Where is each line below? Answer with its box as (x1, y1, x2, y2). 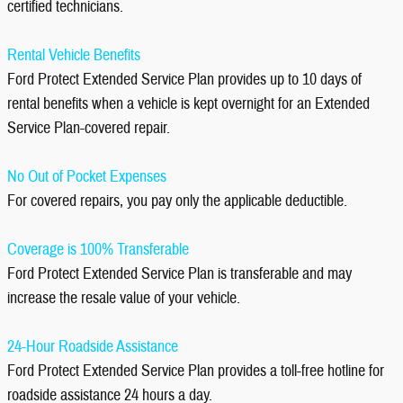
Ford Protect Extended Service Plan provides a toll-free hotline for (7, 361, 384, 381)
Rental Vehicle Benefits (7, 45, 140, 66)
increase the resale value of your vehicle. (7, 288, 240, 309)
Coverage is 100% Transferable (7, 239, 189, 260)
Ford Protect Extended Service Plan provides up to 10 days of (7, 69, 362, 90)
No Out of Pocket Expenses (7, 166, 166, 187)
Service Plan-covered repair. (7, 118, 170, 139)
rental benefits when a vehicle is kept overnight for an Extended (7, 94, 370, 114)
